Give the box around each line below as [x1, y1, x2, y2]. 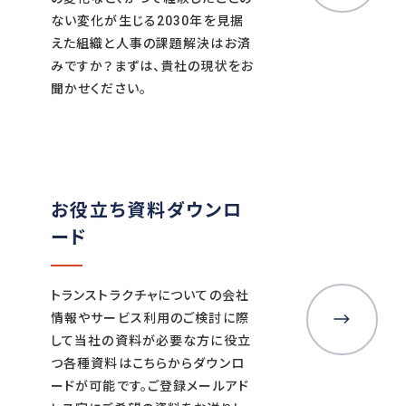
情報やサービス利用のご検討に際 [51, 310, 249, 325]
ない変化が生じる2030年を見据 [51, 14, 244, 29]
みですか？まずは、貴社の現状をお [51, 59, 254, 74]
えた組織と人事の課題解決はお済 [51, 36, 251, 52]
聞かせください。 [51, 82, 147, 97]
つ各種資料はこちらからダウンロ [51, 355, 245, 371]
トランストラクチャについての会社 [51, 287, 249, 303]
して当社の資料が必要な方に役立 [51, 333, 251, 348]
